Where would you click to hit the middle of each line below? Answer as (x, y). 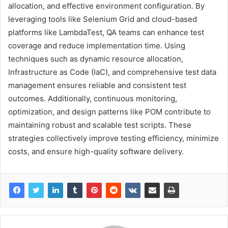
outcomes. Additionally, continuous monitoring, (93, 99)
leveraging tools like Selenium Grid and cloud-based (103, 19)
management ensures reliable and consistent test (97, 85)
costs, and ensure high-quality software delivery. (96, 152)
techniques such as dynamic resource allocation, (96, 59)
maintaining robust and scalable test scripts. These (100, 125)
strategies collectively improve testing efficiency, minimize (113, 138)
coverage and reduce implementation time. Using (97, 46)
